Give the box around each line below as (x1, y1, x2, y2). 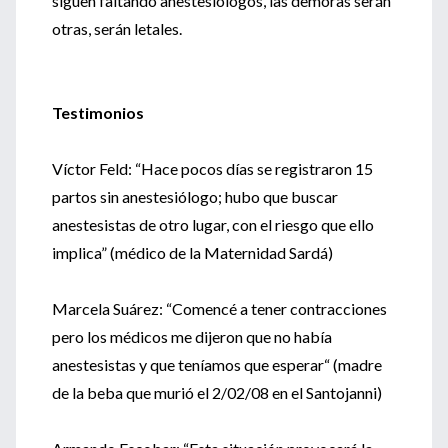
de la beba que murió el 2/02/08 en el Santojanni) (52, 383, 382, 402)
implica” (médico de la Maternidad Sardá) (52, 243, 333, 262)
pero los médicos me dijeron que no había (52, 327, 332, 346)
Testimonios (52, 103, 144, 122)
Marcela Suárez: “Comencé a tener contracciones (52, 299, 387, 318)
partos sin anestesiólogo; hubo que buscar (52, 187, 338, 206)
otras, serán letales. (52, 19, 182, 38)
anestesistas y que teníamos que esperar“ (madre (52, 355, 382, 374)
